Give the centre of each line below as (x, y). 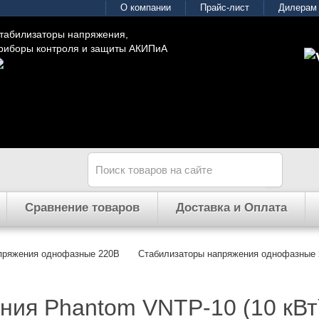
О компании (146, 7)
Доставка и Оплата (231, 208)
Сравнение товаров (82, 208)
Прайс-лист (225, 7)
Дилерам (298, 7)
